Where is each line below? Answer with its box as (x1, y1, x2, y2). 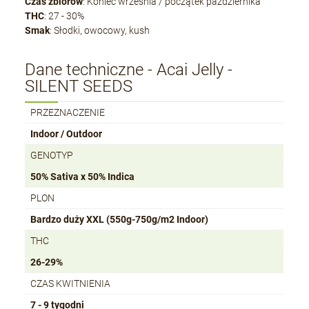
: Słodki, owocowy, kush (50, 25, 150, 37)
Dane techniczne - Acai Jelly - (25, 60, 233, 80)
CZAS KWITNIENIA (30, 278, 111, 290)
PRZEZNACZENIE (30, 107, 106, 119)
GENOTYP (30, 150, 74, 161)
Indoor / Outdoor (30, 128, 103, 140)
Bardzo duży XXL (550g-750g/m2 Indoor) (30, 214, 209, 226)
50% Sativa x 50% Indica (30, 171, 135, 183)
